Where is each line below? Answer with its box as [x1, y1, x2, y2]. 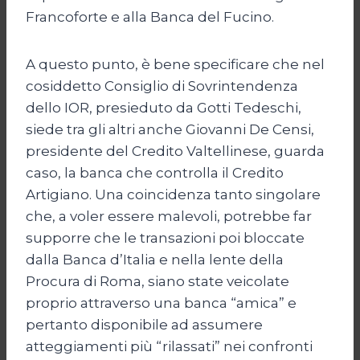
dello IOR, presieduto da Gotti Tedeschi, [26, 99, 301, 116]
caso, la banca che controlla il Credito [26, 164, 284, 181]
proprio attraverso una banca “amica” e [26, 294, 297, 311]
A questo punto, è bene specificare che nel [26, 55, 325, 72]
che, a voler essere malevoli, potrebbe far [26, 207, 312, 224]
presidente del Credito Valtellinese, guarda [26, 142, 325, 159]
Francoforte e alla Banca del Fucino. [26, 8, 274, 25]
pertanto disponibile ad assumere [26, 316, 263, 333]
